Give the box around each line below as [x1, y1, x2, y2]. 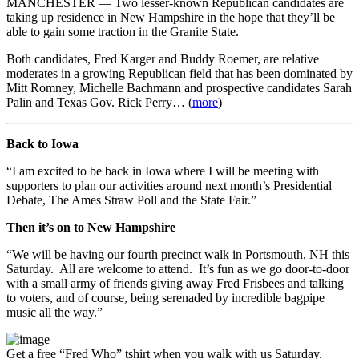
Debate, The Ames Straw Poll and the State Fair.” [6, 192, 256, 207]
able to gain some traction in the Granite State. [6, 24, 239, 38]
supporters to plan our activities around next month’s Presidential [6, 178, 332, 192]
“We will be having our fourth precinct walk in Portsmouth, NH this [6, 247, 349, 261]
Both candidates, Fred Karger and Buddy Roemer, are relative [6, 51, 319, 66]
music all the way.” [6, 305, 103, 319]
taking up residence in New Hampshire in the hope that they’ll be [6, 10, 335, 24]
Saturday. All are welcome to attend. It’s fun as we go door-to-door [6, 261, 349, 276]
